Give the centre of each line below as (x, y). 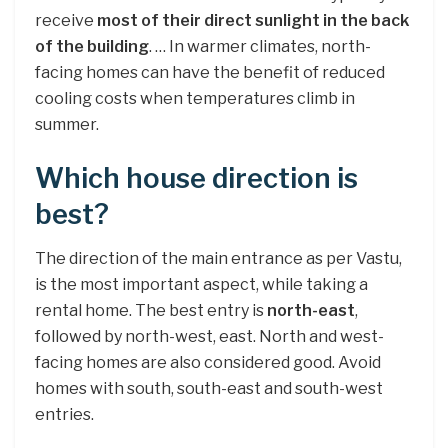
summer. (67, 124)
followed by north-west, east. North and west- (209, 337)
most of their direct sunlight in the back (253, 20)
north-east (311, 311)
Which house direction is (196, 178)
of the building (92, 46)
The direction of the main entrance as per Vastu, (218, 259)
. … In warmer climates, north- (260, 46)
